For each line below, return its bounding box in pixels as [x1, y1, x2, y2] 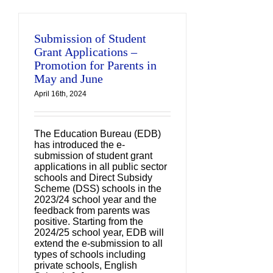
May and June [34, 72, 103, 85]
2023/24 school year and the [34, 194, 157, 205]
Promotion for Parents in [34, 58, 157, 72]
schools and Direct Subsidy [34, 172, 152, 183]
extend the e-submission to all [34, 238, 163, 249]
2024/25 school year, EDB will [34, 227, 164, 238]
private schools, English [34, 260, 137, 271]
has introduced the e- [34, 140, 125, 150]
